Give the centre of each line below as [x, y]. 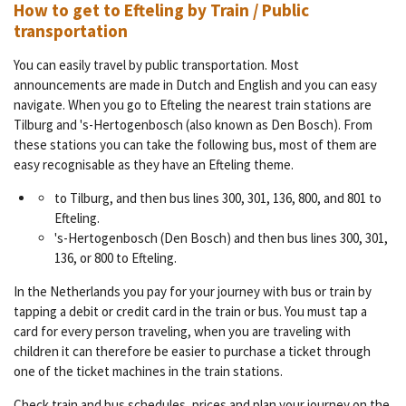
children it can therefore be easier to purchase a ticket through [192, 351]
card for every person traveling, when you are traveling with [182, 331]
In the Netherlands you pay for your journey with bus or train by [193, 291]
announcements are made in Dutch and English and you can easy [195, 84]
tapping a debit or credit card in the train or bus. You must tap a [190, 311]
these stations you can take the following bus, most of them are [195, 144]
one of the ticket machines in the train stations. [150, 371]
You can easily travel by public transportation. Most [156, 64]
